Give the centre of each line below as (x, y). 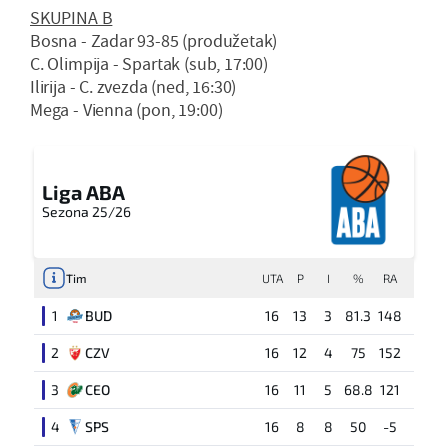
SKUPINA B (71, 18)
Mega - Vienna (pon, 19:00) (126, 110)
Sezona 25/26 (86, 211)
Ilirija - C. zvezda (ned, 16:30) (133, 87)
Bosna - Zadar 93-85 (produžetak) (154, 41)
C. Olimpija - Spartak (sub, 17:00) (149, 64)
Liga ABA (83, 191)
